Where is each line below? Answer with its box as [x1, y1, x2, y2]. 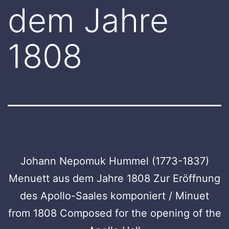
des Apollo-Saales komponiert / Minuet [20, 189, 209, 202]
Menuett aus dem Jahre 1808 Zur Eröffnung [9, 172, 220, 185]
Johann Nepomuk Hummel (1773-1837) [20, 154, 209, 167]
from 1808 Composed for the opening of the [8, 207, 221, 219]
